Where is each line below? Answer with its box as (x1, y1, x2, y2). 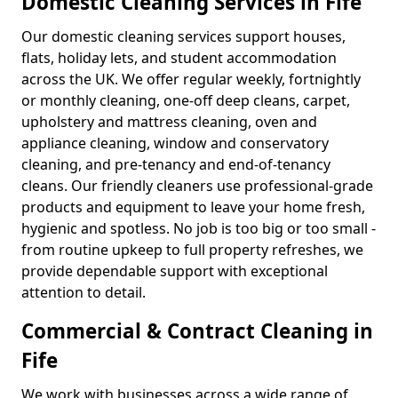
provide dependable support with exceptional (21, 261, 328, 281)
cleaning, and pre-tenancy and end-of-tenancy (21, 155, 330, 174)
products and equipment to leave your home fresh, (21, 197, 365, 217)
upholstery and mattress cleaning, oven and (21, 112, 317, 131)
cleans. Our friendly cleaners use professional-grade (21, 176, 373, 195)
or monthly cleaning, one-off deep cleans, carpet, (21, 91, 350, 110)
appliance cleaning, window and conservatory (21, 133, 329, 153)
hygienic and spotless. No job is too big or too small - (21, 219, 376, 238)
